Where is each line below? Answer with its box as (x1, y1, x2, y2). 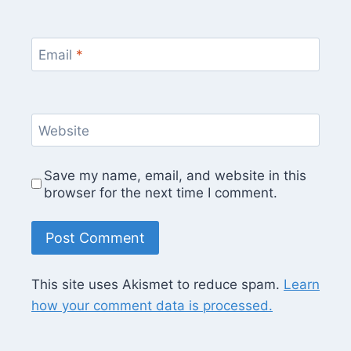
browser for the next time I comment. (44, 184, 278, 201)
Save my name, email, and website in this (44, 167, 307, 183)
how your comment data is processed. (31, 298, 273, 314)
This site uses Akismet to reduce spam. (31, 277, 284, 293)
